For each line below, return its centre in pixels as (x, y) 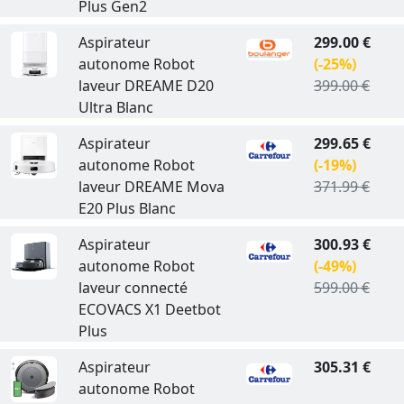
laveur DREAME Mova (151, 187)
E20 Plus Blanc (127, 208)
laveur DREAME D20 (146, 86)
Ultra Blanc (115, 107)
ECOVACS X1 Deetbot (149, 309)
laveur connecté (133, 288)
